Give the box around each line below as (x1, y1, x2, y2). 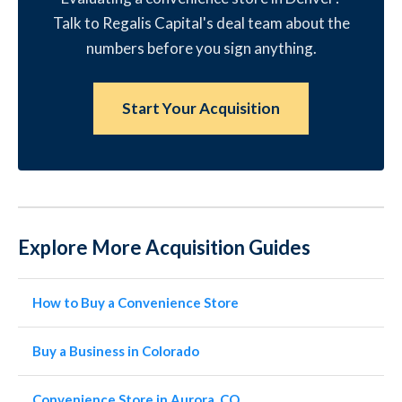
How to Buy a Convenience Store (32, 294, 239, 310)
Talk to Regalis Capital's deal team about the (52, 13, 350, 32)
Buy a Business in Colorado (32, 343, 199, 359)
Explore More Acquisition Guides (18, 235, 310, 259)
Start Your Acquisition (122, 99, 280, 118)
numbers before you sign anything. (85, 39, 317, 57)
